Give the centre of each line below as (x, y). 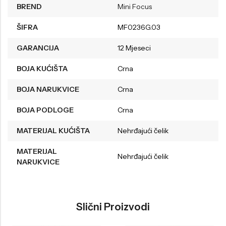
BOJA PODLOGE (45, 110)
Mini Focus (135, 7)
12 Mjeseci (134, 48)
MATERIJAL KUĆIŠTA (53, 131)
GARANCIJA (38, 48)
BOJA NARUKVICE (48, 90)
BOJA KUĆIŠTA (42, 69)
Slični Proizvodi (113, 207)
